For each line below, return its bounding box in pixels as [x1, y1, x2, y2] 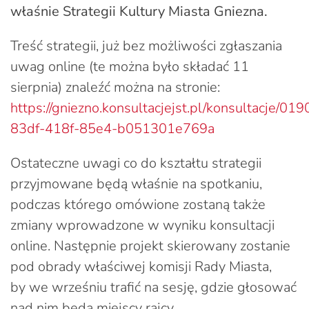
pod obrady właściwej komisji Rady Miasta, [10, 257, 272, 276]
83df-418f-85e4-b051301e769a [10, 119, 215, 138]
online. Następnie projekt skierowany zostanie [10, 236, 290, 255]
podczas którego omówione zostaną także [10, 195, 266, 214]
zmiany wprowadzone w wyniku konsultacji [10, 215, 275, 235]
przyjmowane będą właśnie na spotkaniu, [10, 174, 262, 193]
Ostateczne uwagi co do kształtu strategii [10, 153, 261, 172]
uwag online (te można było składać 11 [10, 57, 249, 76]
